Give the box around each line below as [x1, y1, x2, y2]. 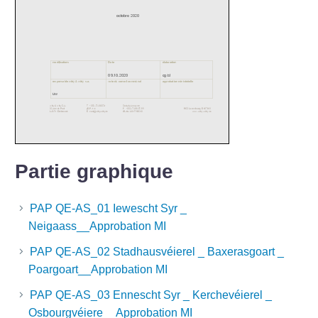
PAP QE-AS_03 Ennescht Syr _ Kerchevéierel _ [30, 288, 272, 301]
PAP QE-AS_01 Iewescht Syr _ [30, 202, 187, 214]
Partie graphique [15, 160, 173, 182]
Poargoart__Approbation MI [28, 263, 168, 275]
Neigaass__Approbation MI [28, 219, 167, 232]
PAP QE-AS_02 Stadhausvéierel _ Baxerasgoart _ [30, 245, 284, 258]
